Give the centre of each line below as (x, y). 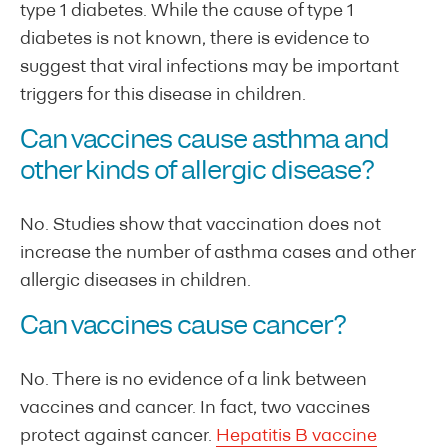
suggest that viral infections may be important (209, 67)
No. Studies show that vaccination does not (200, 225)
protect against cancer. (118, 436)
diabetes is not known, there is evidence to (195, 39)
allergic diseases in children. (137, 281)
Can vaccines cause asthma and (204, 140)
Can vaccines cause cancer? (183, 326)
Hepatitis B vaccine (296, 436)
